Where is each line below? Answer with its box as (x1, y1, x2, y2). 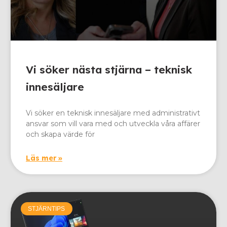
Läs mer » (26, 153, 62, 163)
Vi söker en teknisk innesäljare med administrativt (26, 108, 200, 118)
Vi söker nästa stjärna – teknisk (26, 62, 192, 76)
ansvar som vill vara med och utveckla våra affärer (26, 119, 200, 128)
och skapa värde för (26, 129, 95, 139)
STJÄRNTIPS (28, 205, 65, 213)
